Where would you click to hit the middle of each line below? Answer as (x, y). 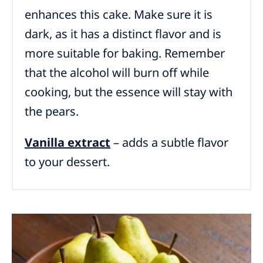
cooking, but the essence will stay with (129, 92)
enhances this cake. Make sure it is (119, 15)
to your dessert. (67, 162)
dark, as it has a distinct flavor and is (123, 34)
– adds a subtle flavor (169, 143)
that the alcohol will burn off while (117, 73)
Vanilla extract (68, 143)
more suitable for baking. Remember (125, 53)
